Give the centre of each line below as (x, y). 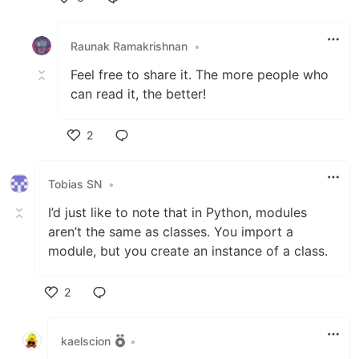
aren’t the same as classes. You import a (171, 232)
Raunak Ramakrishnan (129, 46)
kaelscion (86, 341)
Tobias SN (75, 184)
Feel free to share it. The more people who (200, 75)
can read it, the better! (138, 94)
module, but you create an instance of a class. (188, 251)
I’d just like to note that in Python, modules (177, 213)
